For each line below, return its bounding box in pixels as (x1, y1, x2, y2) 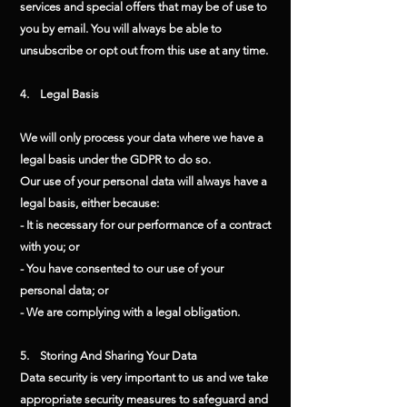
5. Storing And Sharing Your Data (20, 349, 197, 362)
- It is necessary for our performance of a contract (20, 218, 271, 232)
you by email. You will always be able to (20, 22, 222, 35)
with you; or (20, 240, 79, 253)
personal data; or (20, 283, 108, 297)
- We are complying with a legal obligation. (20, 305, 240, 319)
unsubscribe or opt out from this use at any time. (20, 44, 268, 57)
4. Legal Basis (20, 87, 99, 101)
